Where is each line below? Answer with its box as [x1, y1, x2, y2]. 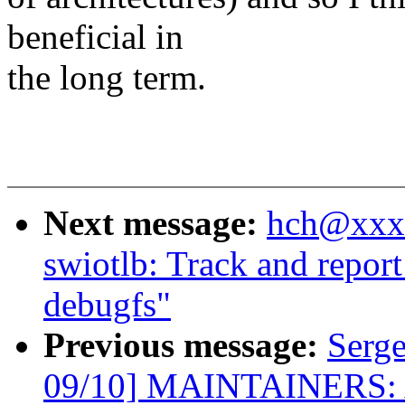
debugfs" [43, 285, 171, 325]
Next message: [43, 203, 267, 243]
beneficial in [7, 17, 184, 57]
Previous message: [43, 325, 327, 365]
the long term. [7, 58, 206, 98]
